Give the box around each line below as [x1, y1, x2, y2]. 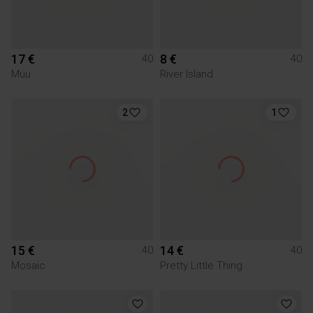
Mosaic [11, 259, 45, 272]
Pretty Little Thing [160, 259, 242, 272]
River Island [160, 67, 213, 80]
